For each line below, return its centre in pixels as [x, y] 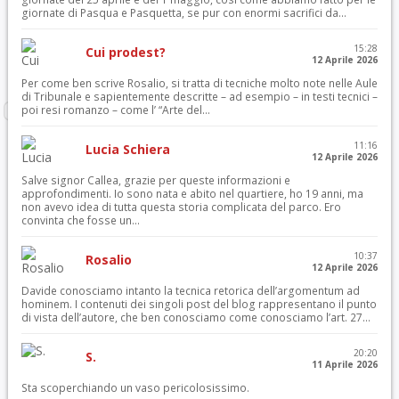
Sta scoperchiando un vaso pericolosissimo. [135, 388]
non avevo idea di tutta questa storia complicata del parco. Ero [181, 207]
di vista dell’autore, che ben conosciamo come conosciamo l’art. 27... [195, 318]
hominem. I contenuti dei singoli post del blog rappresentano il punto [199, 304]
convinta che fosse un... [80, 220]
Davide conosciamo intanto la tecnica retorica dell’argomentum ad [190, 291]
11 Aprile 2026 [345, 364]
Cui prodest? [125, 52]
